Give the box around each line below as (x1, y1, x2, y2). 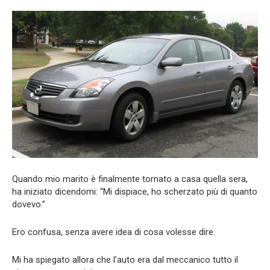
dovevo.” (12, 199, 45, 210)
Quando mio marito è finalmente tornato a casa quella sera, (12, 174, 248, 185)
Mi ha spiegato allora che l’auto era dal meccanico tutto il (12, 254, 238, 266)
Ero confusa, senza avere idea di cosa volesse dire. (12, 227, 215, 238)
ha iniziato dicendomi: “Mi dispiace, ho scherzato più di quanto (12, 186, 257, 198)
